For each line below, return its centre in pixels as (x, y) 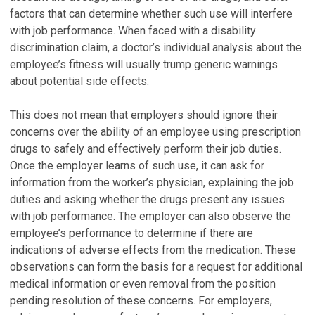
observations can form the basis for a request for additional (156, 267)
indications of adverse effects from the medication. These (153, 250)
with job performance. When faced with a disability (133, 31)
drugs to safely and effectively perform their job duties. (146, 149)
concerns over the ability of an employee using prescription (155, 132)
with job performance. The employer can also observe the (150, 216)
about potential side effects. (79, 81)
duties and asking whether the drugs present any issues (147, 199)
